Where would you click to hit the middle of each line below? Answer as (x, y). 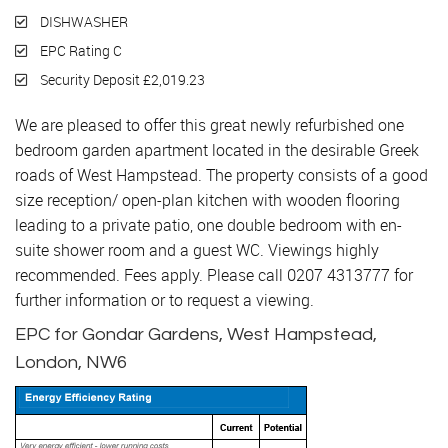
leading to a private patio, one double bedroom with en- (208, 224)
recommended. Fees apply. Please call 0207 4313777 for (214, 274)
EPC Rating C (79, 50)
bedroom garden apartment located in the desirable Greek (217, 149)
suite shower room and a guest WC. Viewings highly (197, 249)
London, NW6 (71, 362)
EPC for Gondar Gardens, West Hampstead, (196, 334)
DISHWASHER (82, 21)
